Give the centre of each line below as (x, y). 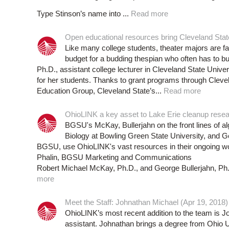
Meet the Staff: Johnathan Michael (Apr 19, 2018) (146, 202)
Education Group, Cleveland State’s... (100, 91)
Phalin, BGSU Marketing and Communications (114, 157)
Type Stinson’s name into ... (84, 14)
